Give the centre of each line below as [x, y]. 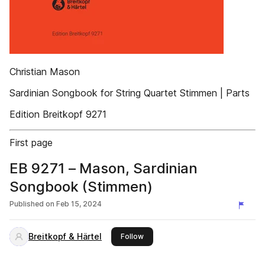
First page [31, 143]
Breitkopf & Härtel [65, 236]
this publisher [167, 236]
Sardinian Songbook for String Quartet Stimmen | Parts [130, 93]
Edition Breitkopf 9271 [58, 114]
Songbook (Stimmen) [81, 187]
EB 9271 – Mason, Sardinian [104, 168]
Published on [32, 204]
